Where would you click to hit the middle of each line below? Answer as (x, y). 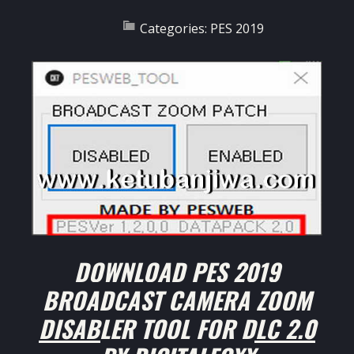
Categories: (175, 29)
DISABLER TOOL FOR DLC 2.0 (177, 329)
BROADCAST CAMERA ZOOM (177, 300)
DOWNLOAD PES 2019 (177, 272)
